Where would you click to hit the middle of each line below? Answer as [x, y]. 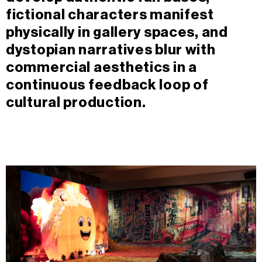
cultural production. [76, 103]
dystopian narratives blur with [111, 50]
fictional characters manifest [110, 15]
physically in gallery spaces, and [117, 32]
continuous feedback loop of [107, 85]
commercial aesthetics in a [101, 68]
